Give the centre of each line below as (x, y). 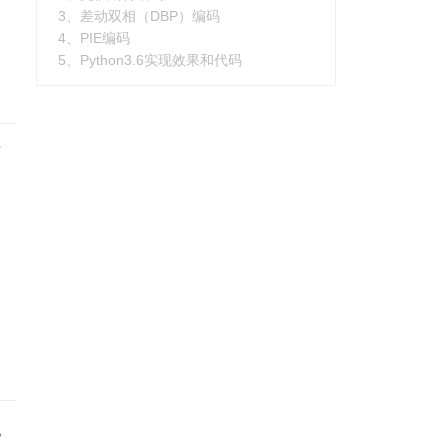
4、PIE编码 (94, 37)
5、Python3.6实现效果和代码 (150, 59)
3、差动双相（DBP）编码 (139, 15)
